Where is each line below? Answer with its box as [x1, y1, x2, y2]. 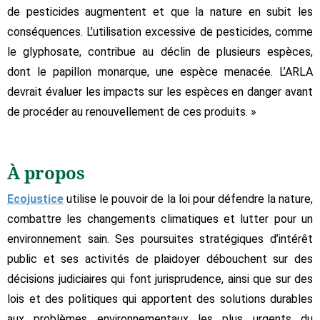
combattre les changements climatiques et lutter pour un [7, 211, 313, 226]
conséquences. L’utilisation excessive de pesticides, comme [7, 24, 313, 39]
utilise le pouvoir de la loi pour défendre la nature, [64, 191, 313, 206]
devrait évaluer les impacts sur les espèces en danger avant [7, 84, 313, 99]
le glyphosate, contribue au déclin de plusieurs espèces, [7, 44, 313, 59]
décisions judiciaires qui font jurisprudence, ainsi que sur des [7, 271, 313, 286]
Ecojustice [7, 191, 64, 206]
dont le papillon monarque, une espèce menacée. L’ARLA [7, 64, 313, 79]
